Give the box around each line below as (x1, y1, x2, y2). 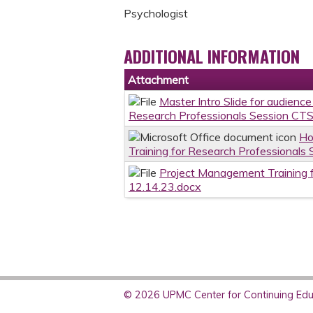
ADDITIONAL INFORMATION (124, 43, 300, 69)
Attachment (128, 73, 189, 87)
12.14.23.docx (129, 180, 201, 194)
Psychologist (124, 6, 188, 21)
